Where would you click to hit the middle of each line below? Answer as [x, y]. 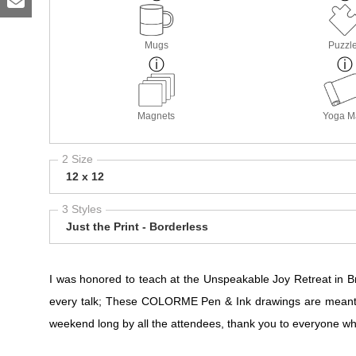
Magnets [157, 116]
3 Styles [82, 209]
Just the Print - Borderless [137, 227]
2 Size [77, 159]
